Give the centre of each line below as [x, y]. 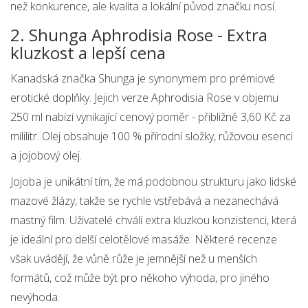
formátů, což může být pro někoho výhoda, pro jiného [140, 278]
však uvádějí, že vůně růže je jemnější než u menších [134, 259]
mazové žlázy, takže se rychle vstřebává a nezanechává [144, 201]
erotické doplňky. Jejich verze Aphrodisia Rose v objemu [144, 98]
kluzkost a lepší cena [88, 53]
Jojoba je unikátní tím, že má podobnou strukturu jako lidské [153, 182]
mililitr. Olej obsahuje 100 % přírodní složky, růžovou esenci [152, 136]
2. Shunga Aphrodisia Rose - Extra [139, 35]
